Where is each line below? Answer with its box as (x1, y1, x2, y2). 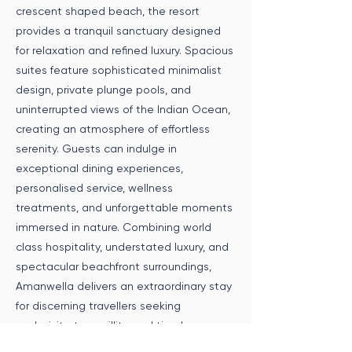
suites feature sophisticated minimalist (16, 64, 222, 76)
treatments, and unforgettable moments (16, 201, 233, 214)
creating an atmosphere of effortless (16, 123, 210, 135)
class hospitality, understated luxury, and (16, 240, 229, 253)
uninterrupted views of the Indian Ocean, (16, 103, 230, 115)
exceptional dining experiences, (16, 162, 183, 174)
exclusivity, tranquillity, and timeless (16, 319, 201, 332)
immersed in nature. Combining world (16, 221, 211, 233)
